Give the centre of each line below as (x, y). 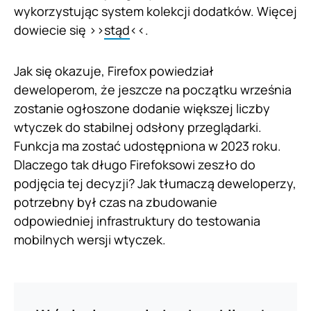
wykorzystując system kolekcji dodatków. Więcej (155, 11)
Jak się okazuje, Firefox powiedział (114, 71)
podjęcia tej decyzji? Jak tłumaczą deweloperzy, (155, 184)
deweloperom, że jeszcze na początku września (153, 90)
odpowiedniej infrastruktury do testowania (137, 221)
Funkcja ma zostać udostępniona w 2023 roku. (148, 146)
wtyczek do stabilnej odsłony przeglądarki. (138, 127)
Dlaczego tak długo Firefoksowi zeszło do (135, 165)
